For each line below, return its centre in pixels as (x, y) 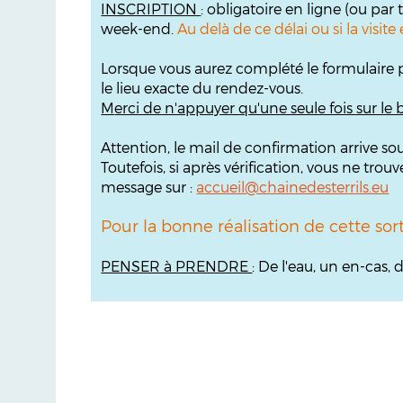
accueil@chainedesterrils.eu (293, 187)
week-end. (139, 28)
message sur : (149, 187)
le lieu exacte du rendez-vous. (202, 88)
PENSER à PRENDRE (177, 266)
